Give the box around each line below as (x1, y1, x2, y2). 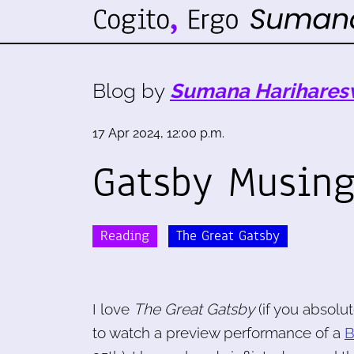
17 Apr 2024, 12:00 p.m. (92, 126, 224, 141)
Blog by (92, 79, 170, 103)
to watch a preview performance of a (92, 323, 345, 341)
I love (92, 299, 134, 318)
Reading (100, 225, 149, 246)
